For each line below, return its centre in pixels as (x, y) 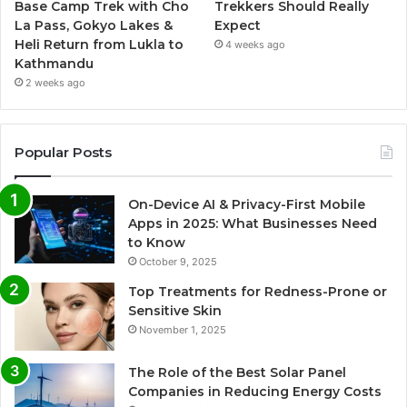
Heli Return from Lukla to (99, 44)
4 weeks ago (256, 44)
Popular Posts (63, 152)
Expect (238, 25)
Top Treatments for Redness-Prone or (258, 291)
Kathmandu (54, 63)
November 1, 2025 (183, 329)
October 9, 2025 (178, 261)
